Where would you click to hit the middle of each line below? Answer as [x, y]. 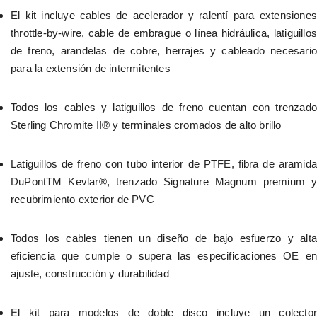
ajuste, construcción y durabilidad [90, 274]
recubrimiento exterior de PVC [82, 200]
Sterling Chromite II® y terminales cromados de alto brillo [146, 125]
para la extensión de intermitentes [91, 69]
